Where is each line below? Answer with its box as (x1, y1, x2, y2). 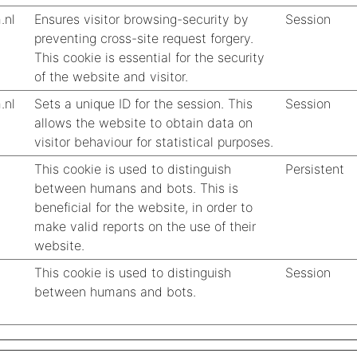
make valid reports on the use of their (34, 218, 256, 234)
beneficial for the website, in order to (34, 199, 253, 215)
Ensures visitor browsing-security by (34, 11, 249, 27)
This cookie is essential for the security (34, 49, 265, 65)
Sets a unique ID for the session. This (34, 96, 253, 112)
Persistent (285, 161, 344, 177)
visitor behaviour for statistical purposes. (34, 134, 273, 150)
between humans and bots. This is (34, 180, 238, 196)
